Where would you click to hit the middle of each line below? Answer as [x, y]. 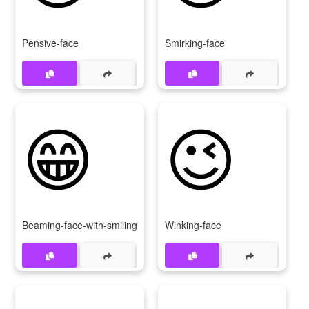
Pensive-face [50, 43]
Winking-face [193, 225]
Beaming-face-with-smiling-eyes [92, 225]
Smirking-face [195, 43]
